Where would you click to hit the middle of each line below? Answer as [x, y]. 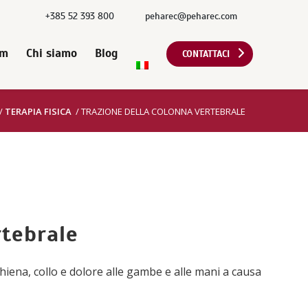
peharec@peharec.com [191, 16]
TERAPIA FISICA [38, 111]
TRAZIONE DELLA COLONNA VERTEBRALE [163, 111]
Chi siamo [52, 53]
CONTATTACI [206, 54]
